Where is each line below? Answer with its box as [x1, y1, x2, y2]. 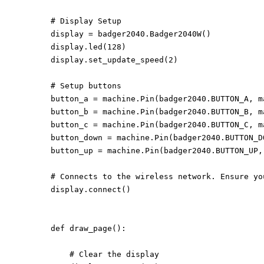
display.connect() [51, 185, 131, 194]
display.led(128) [51, 42, 127, 51]
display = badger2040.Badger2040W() [51, 29, 212, 38]
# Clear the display [51, 250, 160, 259]
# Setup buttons [51, 81, 122, 90]
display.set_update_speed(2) [51, 55, 179, 64]
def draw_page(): [51, 224, 127, 233]
